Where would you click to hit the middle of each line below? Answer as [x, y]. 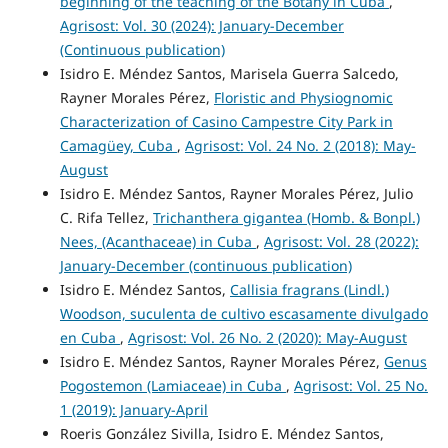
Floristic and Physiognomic [303, 98]
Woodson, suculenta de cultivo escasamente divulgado [243, 314]
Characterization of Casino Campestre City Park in [226, 122]
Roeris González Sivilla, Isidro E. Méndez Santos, [221, 434]
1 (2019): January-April [133, 410]
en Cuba [89, 338]
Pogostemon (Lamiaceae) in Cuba [172, 386]
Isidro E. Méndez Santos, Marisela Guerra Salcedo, [229, 74]
